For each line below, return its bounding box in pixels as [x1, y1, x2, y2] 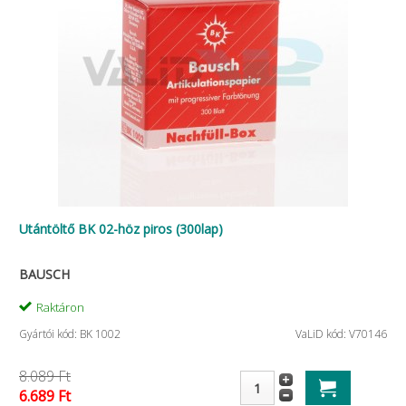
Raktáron [36, 299, 84, 315]
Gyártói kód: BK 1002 [19, 326, 121, 342]
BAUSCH [19, 266, 70, 283]
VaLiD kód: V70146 [295, 326, 387, 342]
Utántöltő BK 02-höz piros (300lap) [19, 220, 223, 237]
